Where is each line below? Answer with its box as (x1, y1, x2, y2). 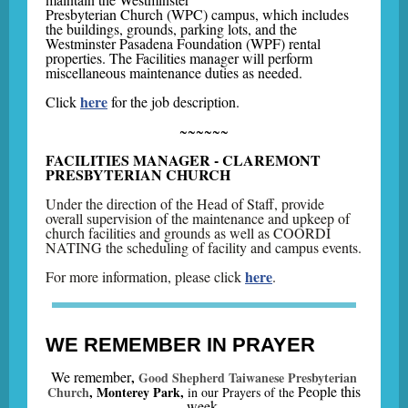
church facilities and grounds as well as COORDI (46, 223, 331, 242)
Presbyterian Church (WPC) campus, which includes (46, 5, 349, 24)
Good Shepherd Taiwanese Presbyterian (138, 368, 357, 387)
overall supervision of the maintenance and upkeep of (46, 209, 350, 228)
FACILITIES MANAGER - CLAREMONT (46, 149, 321, 170)
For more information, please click (46, 267, 245, 286)
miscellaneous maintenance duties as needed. (46, 63, 302, 82)
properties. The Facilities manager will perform (46, 48, 312, 67)
